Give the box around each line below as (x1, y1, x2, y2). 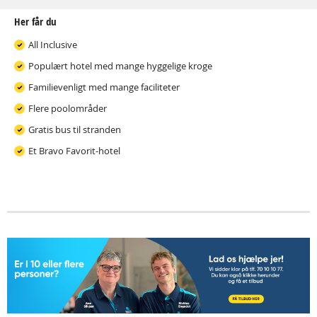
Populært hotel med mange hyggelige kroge (28, 59, 212, 72)
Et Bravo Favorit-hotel (28, 144, 120, 157)
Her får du (14, 14, 57, 29)
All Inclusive (28, 38, 77, 51)
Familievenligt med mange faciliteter (28, 81, 180, 93)
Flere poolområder (28, 102, 107, 115)
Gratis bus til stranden (28, 123, 121, 136)
